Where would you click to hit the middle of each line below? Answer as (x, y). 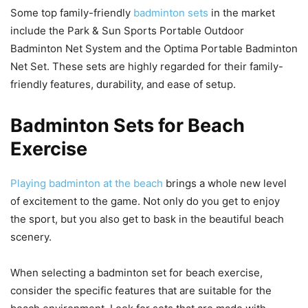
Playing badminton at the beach (87, 184)
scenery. (31, 237)
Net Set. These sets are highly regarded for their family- (147, 67)
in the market (242, 13)
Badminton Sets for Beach (128, 126)
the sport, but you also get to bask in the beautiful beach (147, 219)
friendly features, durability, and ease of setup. (123, 85)
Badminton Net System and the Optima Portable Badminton (154, 49)
